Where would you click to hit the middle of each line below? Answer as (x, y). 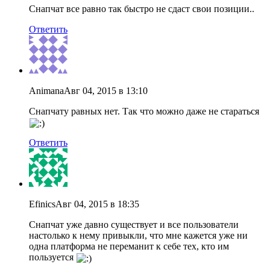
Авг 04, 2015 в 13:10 (106, 91)
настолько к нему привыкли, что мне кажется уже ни (138, 236)
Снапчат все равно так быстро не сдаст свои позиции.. (142, 9)
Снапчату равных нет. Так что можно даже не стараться (144, 111)
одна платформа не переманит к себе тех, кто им (129, 246)
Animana (46, 91)
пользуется (52, 257)
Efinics (42, 204)
